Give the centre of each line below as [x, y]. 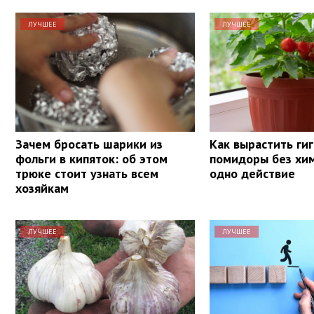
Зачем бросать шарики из [89, 144]
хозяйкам [42, 188]
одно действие [253, 173]
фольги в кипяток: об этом [91, 158]
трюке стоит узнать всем [87, 173]
